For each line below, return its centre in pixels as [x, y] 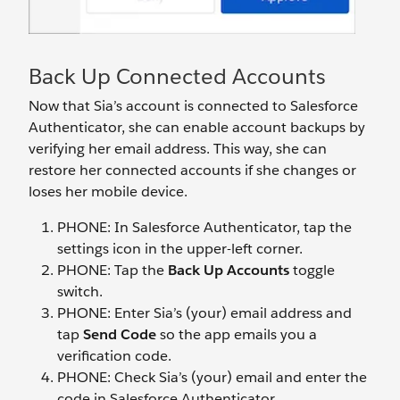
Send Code [120, 334]
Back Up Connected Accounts [177, 76]
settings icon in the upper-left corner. [180, 248]
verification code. [114, 355]
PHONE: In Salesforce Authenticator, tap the [204, 227]
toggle [312, 270]
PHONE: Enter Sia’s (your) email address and [204, 312]
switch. [80, 291]
